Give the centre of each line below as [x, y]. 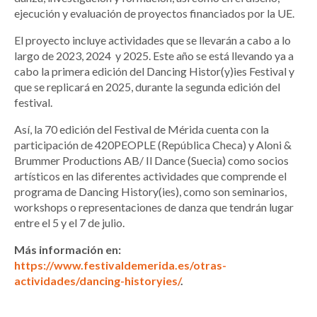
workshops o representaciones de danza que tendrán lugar [154, 207]
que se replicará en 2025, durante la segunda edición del [147, 87]
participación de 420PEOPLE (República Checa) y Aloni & [153, 145]
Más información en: [68, 250]
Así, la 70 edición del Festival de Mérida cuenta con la [142, 129]
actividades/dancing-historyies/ [97, 281]
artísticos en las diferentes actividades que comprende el [150, 176]
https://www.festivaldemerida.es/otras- [120, 265]
